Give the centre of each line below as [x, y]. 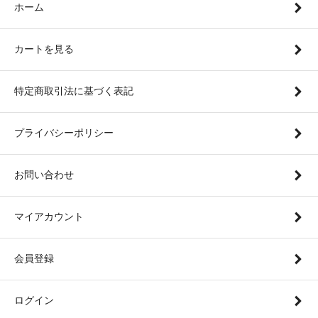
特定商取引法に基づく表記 [74, 91]
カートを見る [44, 49]
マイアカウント [49, 216]
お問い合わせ [44, 174]
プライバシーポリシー [64, 132]
